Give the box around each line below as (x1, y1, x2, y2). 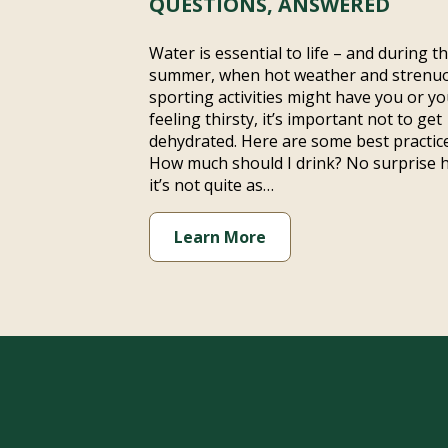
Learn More (174, 226, 267, 248)
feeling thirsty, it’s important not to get (149, 108, 443, 130)
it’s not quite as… (149, 174, 275, 196)
